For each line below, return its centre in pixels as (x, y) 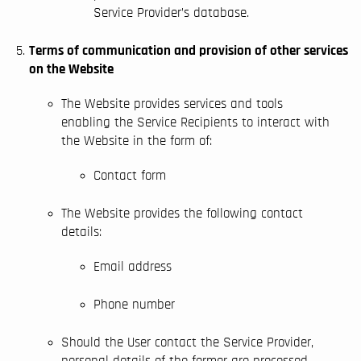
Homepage (180, 122)
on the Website (71, 69)
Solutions (180, 195)
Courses (180, 147)
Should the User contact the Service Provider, (187, 342)
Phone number (134, 304)
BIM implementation (180, 171)
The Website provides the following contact (182, 213)
